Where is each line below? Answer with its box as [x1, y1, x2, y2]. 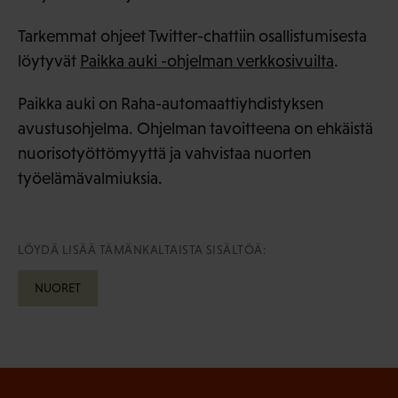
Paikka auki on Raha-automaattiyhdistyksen [18, 93, 323, 113]
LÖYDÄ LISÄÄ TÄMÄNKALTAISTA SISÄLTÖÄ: [18, 242, 267, 257]
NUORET [35, 280, 82, 295]
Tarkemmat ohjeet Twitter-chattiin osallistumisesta [18, 26, 367, 45]
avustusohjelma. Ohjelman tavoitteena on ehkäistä [18, 118, 373, 138]
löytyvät [18, 51, 80, 70]
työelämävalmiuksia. [18, 168, 163, 187]
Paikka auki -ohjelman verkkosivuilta [80, 51, 334, 70]
